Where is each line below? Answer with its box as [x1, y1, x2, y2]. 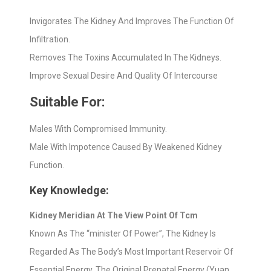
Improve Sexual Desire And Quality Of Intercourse [30, 71, 218, 80]
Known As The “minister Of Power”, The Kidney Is [30, 229, 216, 238]
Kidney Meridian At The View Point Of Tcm [30, 211, 198, 220]
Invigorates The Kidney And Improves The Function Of [30, 16, 234, 26]
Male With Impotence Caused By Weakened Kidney [30, 142, 222, 152]
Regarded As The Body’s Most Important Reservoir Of [30, 247, 233, 256]
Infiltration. [30, 34, 70, 44]
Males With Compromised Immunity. [30, 124, 167, 134]
